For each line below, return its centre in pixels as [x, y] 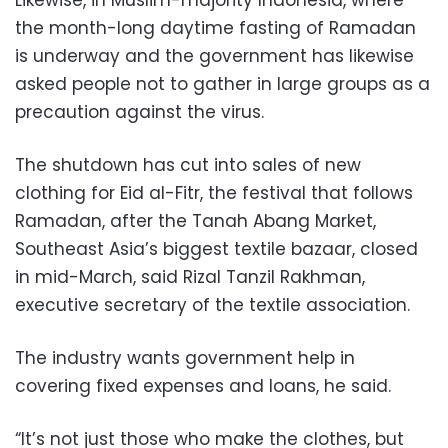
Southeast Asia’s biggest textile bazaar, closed [216, 249]
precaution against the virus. [139, 112]
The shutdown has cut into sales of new [188, 165]
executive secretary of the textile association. [212, 305]
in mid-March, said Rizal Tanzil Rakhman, [190, 277]
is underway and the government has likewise [214, 56]
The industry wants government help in [185, 358]
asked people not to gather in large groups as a [222, 84]
